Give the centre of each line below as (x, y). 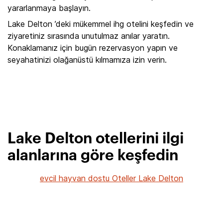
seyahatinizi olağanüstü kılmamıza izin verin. (87, 60)
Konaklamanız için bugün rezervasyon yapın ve (93, 48)
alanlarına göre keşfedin (93, 156)
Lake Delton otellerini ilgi (96, 139)
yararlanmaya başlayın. (49, 8)
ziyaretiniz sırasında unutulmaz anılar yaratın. (89, 36)
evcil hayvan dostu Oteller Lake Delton (111, 178)
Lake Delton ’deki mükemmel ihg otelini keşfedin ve (101, 24)
